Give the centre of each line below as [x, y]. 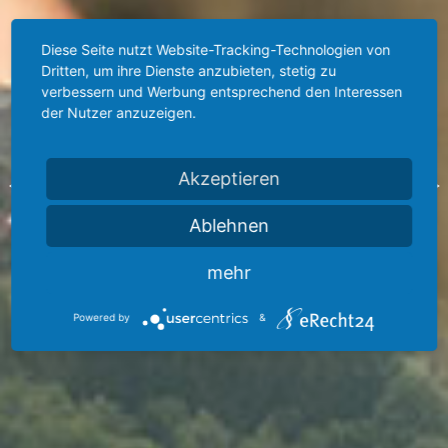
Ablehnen [229, 225]
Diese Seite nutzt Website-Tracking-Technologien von [216, 49]
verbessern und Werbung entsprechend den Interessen [222, 91]
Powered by [102, 317]
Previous [77, 183]
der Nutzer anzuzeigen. [119, 112]
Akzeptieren [229, 178]
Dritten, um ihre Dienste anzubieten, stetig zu [189, 70]
